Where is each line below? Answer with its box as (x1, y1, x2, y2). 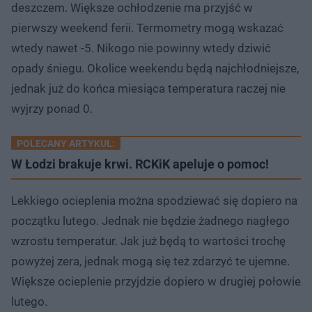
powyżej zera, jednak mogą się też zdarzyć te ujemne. (11, 253, 290, 268)
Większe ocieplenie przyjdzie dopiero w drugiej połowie (11, 274, 301, 288)
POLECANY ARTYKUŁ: (17, 137, 115, 149)
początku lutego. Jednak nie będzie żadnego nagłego (11, 213, 290, 228)
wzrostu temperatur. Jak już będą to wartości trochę (11, 233, 286, 248)
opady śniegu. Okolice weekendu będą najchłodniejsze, (11, 61, 299, 75)
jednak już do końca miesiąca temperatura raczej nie (11, 81, 286, 95)
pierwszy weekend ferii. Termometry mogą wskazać (11, 20, 283, 35)
